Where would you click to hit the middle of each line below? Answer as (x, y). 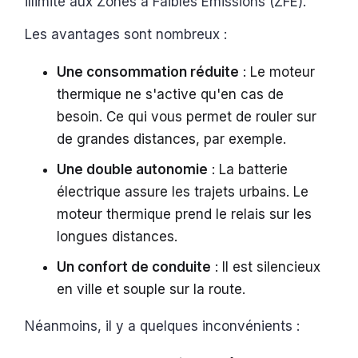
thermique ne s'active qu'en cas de (171, 95)
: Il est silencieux (266, 267)
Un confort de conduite (134, 267)
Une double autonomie (133, 170)
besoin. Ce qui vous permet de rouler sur (187, 117)
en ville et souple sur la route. (151, 290)
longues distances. (117, 237)
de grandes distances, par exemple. (174, 139)
